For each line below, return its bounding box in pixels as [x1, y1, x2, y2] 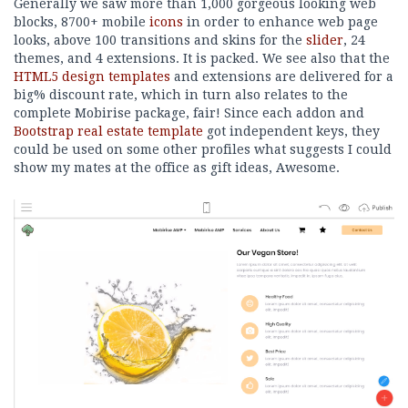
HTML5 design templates [14, 69, 170, 85]
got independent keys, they [203, 124, 380, 139]
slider [306, 33, 343, 48]
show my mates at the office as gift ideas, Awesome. [14, 160, 340, 176]
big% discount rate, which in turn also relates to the [14, 87, 348, 103]
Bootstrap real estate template [14, 124, 203, 139]
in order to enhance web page [183, 15, 378, 30]
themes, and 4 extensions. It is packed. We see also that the [14, 51, 390, 66]
